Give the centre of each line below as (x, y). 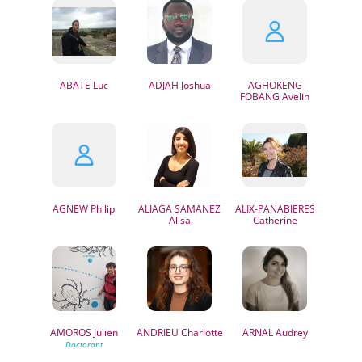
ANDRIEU (157, 333)
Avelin (295, 97)
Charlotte (200, 333)
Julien (104, 333)
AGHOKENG (275, 85)
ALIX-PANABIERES (275, 209)
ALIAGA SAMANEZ (180, 209)
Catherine (275, 220)
